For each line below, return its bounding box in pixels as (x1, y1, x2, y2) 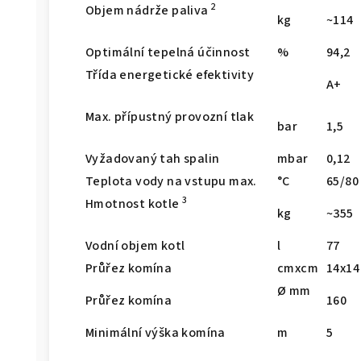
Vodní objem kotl (85, 237, 185, 255)
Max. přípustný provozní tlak (85, 108, 255, 127)
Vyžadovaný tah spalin (85, 150, 220, 168)
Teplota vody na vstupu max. (85, 172, 257, 191)
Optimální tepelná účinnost (85, 44, 251, 62)
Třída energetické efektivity (85, 66, 255, 85)
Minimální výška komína (85, 324, 226, 342)
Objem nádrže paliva (85, 2, 209, 20)
